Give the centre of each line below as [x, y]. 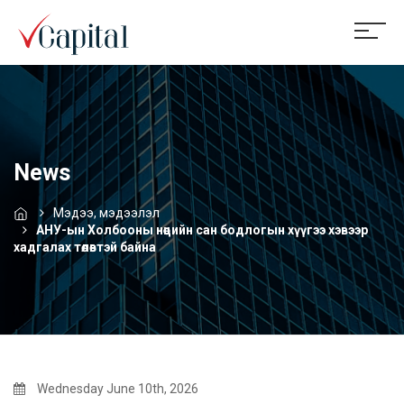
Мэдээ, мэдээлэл [106, 212]
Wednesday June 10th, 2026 [116, 389]
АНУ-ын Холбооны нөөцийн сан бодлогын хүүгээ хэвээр [202, 230]
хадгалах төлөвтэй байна [85, 247]
